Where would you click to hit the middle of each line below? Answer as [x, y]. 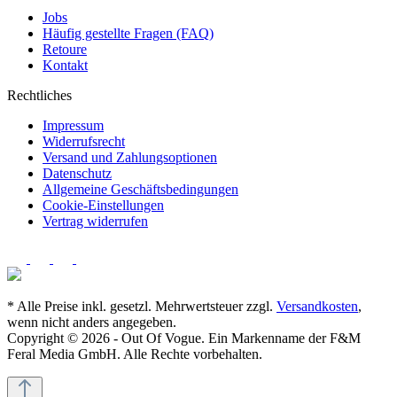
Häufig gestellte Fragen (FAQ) [128, 33]
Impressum [73, 125]
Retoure [65, 49]
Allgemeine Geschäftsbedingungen [140, 189]
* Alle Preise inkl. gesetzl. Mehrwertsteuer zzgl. [142, 306]
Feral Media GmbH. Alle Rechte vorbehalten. [135, 354]
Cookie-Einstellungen [103, 205]
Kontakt [65, 65]
